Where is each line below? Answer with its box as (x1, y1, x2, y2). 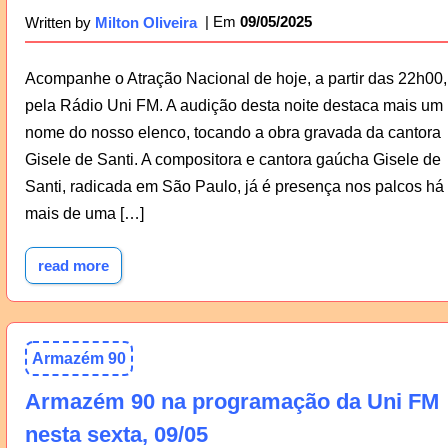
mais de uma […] (24, 205, 144, 223)
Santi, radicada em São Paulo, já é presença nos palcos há (24, 178, 444, 196)
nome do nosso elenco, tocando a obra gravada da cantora (24, 124, 441, 142)
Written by (24, 13, 95, 31)
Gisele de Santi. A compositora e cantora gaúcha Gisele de (24, 151, 441, 169)
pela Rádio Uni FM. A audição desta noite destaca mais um (24, 97, 443, 115)
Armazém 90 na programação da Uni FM (24, 388, 439, 414)
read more (37, 257, 109, 275)
